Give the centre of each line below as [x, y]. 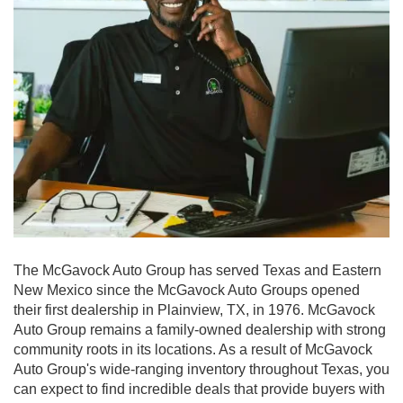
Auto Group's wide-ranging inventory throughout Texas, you [201, 369]
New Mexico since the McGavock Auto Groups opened [187, 290]
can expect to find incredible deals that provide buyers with [199, 389]
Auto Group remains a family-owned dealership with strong [200, 329]
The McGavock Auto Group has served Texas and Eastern [197, 270]
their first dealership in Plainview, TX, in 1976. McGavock [194, 309]
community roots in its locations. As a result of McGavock [193, 349]
